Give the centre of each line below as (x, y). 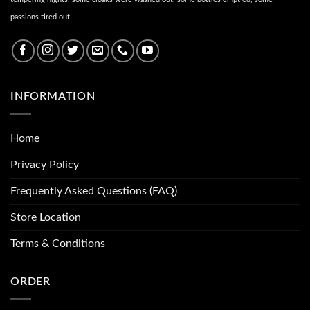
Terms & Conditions (58, 243)
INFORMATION (53, 97)
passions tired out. (41, 17)
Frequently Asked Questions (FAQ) (94, 191)
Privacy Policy (45, 164)
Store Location (46, 217)
